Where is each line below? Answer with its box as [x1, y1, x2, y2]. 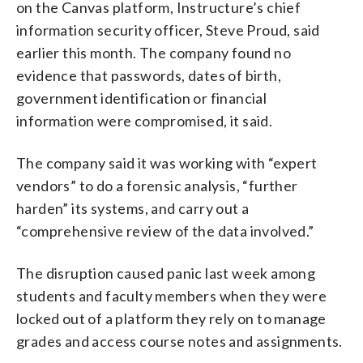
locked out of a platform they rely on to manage [16, 309, 327, 327]
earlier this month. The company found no [16, 43, 291, 62]
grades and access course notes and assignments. [16, 331, 343, 350]
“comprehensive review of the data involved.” [16, 221, 314, 240]
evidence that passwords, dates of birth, [16, 66, 281, 84]
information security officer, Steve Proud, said [16, 20, 320, 39]
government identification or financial [16, 88, 267, 107]
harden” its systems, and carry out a [16, 199, 250, 217]
